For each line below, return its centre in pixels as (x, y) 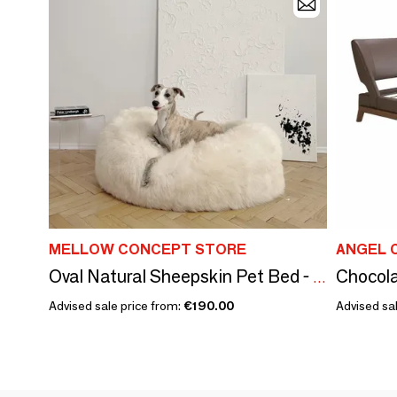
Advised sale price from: (116, 305)
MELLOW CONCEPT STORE (148, 249)
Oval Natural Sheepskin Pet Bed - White (319, 277)
